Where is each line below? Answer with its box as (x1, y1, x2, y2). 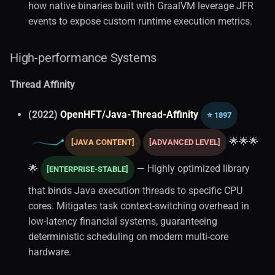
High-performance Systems (10, 50, 157, 65)
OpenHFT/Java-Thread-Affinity (60, 108, 198, 120)
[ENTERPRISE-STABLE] (47, 164, 128, 174)
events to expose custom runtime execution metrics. (28, 15, 252, 27)
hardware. (28, 246, 71, 258)
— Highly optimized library (134, 162, 250, 174)
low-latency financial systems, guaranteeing (28, 215, 217, 227)
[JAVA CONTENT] (71, 137, 134, 147)
